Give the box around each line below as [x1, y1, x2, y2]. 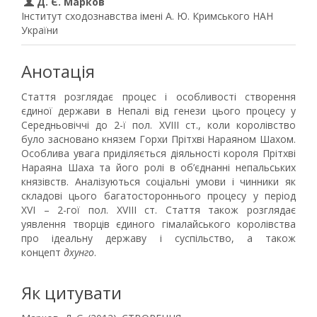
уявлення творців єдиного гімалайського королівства [21, 217, 296, 231]
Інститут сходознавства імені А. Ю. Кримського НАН [21, 9, 273, 23]
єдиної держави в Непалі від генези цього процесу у [21, 104, 296, 117]
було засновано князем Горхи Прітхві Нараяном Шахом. [21, 132, 296, 146]
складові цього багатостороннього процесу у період [21, 189, 296, 202]
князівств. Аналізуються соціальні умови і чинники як [21, 175, 296, 188]
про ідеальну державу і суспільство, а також [21, 231, 296, 245]
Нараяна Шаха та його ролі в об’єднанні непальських [21, 161, 296, 174]
